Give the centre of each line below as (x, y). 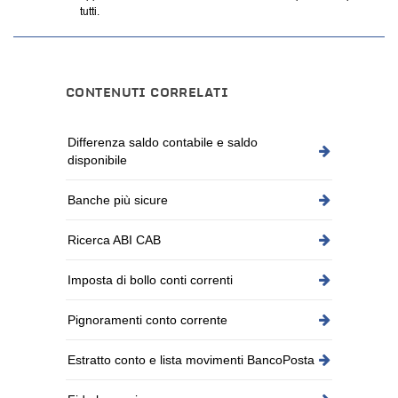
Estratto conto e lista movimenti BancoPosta (191, 360)
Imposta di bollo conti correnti (150, 280)
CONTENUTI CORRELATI (147, 94)
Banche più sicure (118, 200)
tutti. (90, 12)
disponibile (97, 160)
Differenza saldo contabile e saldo (163, 143)
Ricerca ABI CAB (114, 240)
